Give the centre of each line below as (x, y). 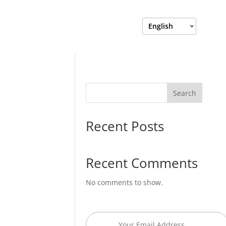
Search (185, 93)
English (161, 26)
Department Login (72, 26)
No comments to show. (125, 182)
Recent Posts (125, 126)
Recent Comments (142, 163)
